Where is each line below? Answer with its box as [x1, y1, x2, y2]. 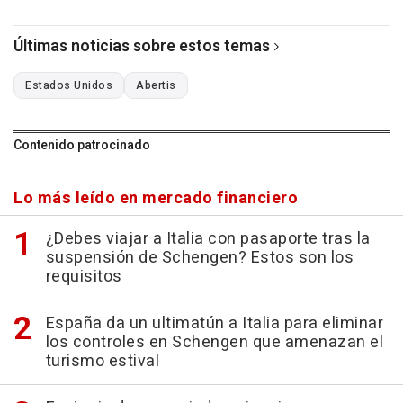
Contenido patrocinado [13, 135, 150, 155]
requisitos [45, 264, 122, 289]
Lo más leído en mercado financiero [13, 185, 298, 210]
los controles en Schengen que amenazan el [45, 329, 383, 354]
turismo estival [45, 348, 159, 373]
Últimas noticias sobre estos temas [13, 33, 270, 58]
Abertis [136, 76, 176, 94]
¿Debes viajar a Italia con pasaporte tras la [45, 226, 371, 251]
